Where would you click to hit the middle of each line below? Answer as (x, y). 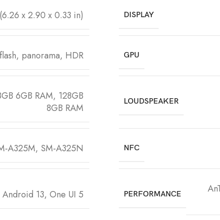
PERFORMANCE (152, 194)
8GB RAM (65, 108)
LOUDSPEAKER (151, 102)
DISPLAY (139, 15)
